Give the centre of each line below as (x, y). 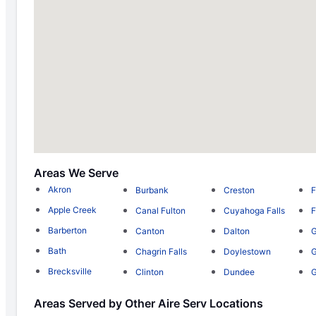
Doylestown (247, 251)
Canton (150, 231)
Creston (239, 190)
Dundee (239, 272)
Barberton (67, 231)
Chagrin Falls (162, 251)
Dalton (236, 231)
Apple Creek (72, 210)
